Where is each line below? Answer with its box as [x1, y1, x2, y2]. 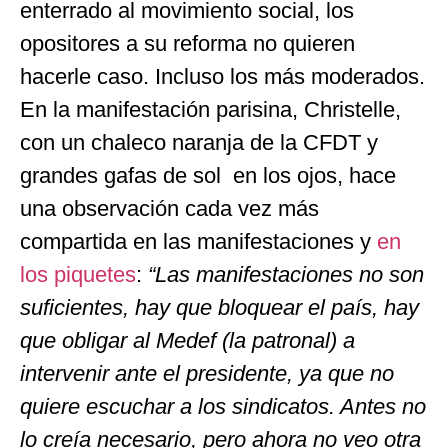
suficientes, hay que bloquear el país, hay [20, 294, 419, 320]
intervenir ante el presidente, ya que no [20, 360, 394, 386]
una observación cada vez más [20, 195, 319, 221]
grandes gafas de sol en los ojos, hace [20, 162, 396, 188]
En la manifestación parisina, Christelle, [20, 96, 401, 122]
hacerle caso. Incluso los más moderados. [20, 63, 425, 89]
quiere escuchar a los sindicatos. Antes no [20, 393, 426, 419]
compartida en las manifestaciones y [20, 228, 377, 254]
